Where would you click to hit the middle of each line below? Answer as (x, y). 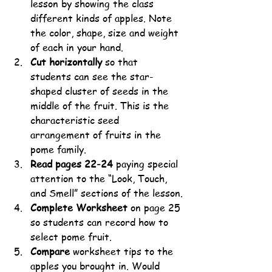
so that (121, 62)
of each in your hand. (78, 47)
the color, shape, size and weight (106, 32)
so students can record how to (101, 222)
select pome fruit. (73, 236)
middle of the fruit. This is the (101, 105)
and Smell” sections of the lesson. (107, 193)
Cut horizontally (66, 62)
